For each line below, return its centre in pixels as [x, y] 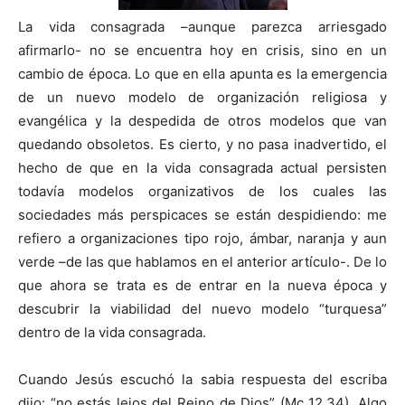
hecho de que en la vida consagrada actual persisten [202, 168]
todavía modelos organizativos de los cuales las [202, 191]
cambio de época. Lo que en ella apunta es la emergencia [202, 74]
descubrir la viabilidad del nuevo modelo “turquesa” [202, 309]
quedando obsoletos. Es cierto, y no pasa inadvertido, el [202, 144]
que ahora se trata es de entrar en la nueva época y [202, 285]
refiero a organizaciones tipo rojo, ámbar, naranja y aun [202, 238]
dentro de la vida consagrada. [112, 332]
